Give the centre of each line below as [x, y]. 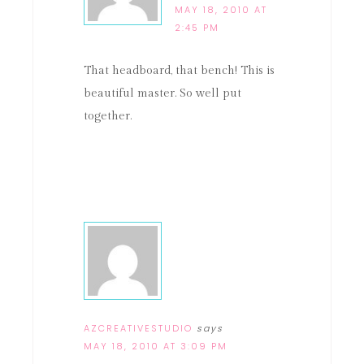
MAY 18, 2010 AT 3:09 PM [156, 346]
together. [108, 116]
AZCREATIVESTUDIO [138, 328]
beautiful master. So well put [162, 93]
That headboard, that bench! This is [179, 71]
